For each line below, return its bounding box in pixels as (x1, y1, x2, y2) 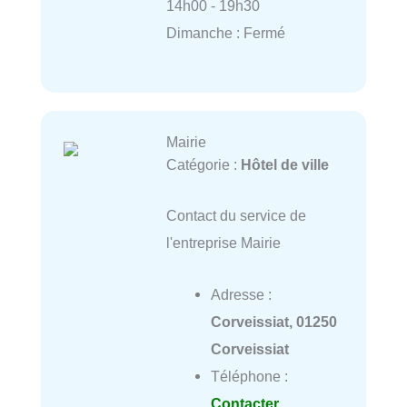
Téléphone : (210, 367, 288, 384)
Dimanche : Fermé (165, 24, 285, 41)
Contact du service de (165, 207, 306, 224)
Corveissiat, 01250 (210, 313, 337, 330)
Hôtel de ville (240, 156, 329, 174)
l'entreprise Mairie (165, 234, 281, 252)
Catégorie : (165, 156, 241, 174)
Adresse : (210, 285, 272, 303)
